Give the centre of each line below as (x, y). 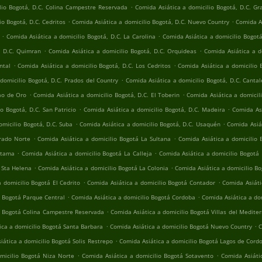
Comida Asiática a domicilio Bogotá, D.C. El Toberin (107, 95)
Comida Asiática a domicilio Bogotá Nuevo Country (181, 226)
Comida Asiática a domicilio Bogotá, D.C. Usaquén (150, 124)
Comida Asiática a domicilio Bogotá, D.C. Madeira (154, 109)
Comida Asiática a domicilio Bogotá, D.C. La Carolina (81, 36)
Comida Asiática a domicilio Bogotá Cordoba (133, 197)
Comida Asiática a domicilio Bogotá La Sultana (104, 139)
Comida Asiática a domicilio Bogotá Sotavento (148, 256)
